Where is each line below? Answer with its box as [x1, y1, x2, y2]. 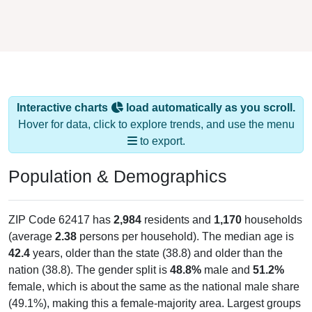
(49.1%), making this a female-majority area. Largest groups [8, 283, 301, 296]
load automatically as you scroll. [123, 88, 295, 100]
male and [201, 250, 253, 263]
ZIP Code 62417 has [8, 200, 114, 212]
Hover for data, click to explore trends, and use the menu [17, 104, 295, 117]
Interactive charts [17, 88, 111, 100]
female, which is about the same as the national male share [8, 267, 299, 279]
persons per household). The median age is [77, 217, 294, 229]
